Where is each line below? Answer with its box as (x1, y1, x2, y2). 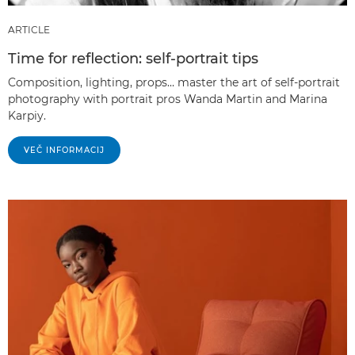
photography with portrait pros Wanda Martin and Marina (8, 92, 327, 107)
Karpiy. (8, 109, 46, 124)
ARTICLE (8, 24, 50, 36)
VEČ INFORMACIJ (24, 145, 105, 156)
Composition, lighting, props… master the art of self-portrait (8, 75, 340, 90)
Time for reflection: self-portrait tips (8, 50, 258, 68)
